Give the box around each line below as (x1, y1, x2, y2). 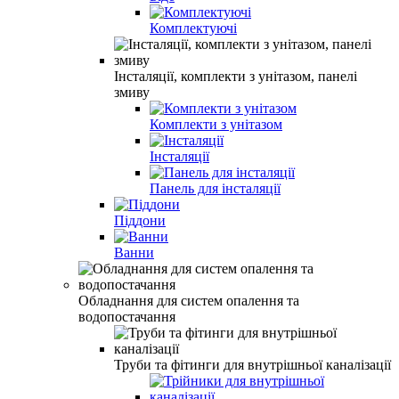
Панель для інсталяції (150, 180, 281, 196)
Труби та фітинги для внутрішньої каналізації (114, 356, 391, 372)
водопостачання (78, 308, 175, 324)
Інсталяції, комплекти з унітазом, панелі (114, 68, 357, 84)
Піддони (114, 212, 166, 228)
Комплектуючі (150, 20, 237, 36)
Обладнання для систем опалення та (78, 292, 299, 308)
